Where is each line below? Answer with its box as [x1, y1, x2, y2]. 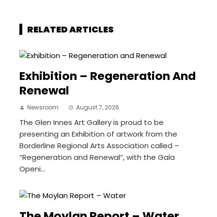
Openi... [19, 164, 45, 174]
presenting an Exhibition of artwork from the [19, 129, 177, 139]
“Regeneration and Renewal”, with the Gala [19, 152, 175, 163]
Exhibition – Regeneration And [19, 68, 196, 84]
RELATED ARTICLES [27, 23, 114, 36]
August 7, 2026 [76, 103, 119, 112]
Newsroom [27, 103, 59, 112]
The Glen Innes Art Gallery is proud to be [19, 117, 164, 128]
